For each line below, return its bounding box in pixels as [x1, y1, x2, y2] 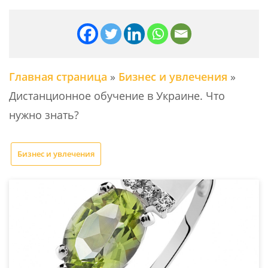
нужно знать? [9, 107, 79, 122]
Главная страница [9, 69, 107, 84]
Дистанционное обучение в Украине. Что [9, 88, 225, 103]
